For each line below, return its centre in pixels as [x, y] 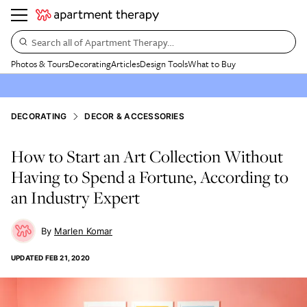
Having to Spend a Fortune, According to [150, 177]
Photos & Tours [40, 64]
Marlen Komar [83, 231]
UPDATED [27, 258]
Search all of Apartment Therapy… [103, 42]
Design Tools [164, 64]
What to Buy [212, 64]
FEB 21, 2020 [67, 258]
